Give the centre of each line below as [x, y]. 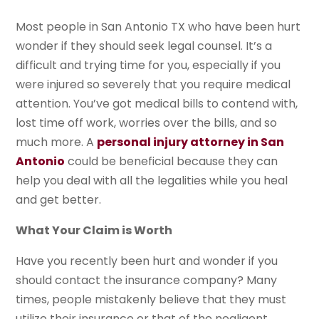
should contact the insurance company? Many [147, 281]
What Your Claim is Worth [94, 231]
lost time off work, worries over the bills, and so [147, 123]
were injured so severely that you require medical [153, 85]
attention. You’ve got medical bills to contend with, [157, 104]
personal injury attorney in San [191, 142]
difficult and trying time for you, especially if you [148, 66]
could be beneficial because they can [172, 162]
